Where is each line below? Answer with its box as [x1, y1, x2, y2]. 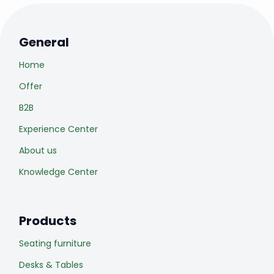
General [19, 33, 69, 51]
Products [19, 212, 76, 229]
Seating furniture [19, 237, 91, 250]
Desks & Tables [19, 258, 83, 271]
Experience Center [19, 122, 98, 135]
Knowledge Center [19, 165, 98, 178]
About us [19, 144, 57, 157]
